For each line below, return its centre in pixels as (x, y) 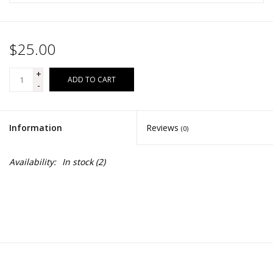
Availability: (33, 161)
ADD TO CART (92, 79)
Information (36, 127)
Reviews (164, 127)
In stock (78, 161)
